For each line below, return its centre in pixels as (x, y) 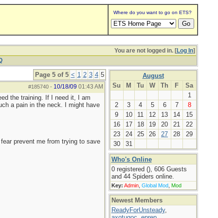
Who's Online (131, 159)
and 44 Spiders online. (143, 176)
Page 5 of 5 (52, 75)
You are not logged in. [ (145, 51)
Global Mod (155, 185)
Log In (185, 51)
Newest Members (137, 200)
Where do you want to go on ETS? (153, 12)
